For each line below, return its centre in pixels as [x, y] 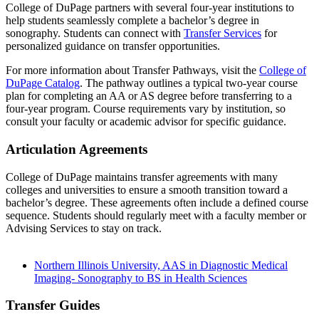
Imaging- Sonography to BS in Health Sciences [141, 278]
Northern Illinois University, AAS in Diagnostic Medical [161, 265]
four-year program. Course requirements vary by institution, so [146, 109]
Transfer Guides [53, 305]
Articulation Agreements [77, 150]
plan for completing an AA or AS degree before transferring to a [149, 96]
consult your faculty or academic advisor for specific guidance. [146, 122]
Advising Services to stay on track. [84, 228]
